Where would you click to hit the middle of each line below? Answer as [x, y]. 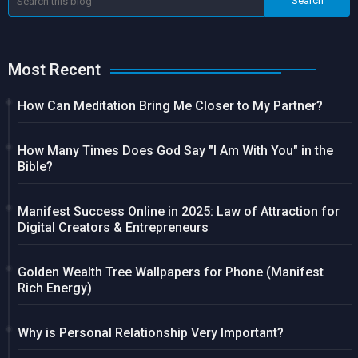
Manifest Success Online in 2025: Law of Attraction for [179, 212]
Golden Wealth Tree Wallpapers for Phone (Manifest [171, 272]
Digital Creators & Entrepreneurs [113, 228]
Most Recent [54, 69]
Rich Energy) [55, 288]
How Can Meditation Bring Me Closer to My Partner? [170, 106]
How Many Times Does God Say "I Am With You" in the [175, 151]
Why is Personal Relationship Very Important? [151, 333]
